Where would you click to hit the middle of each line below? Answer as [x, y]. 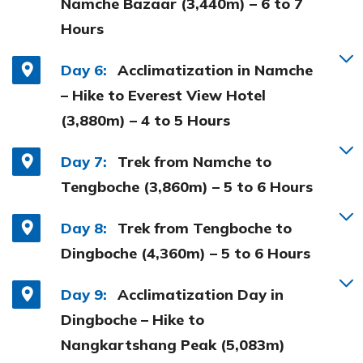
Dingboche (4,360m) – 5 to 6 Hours [186, 253]
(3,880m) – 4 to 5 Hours [145, 120]
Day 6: [84, 70]
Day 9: [84, 294]
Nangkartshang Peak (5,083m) [173, 344]
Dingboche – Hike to [132, 319]
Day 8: [84, 228]
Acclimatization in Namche [215, 70]
